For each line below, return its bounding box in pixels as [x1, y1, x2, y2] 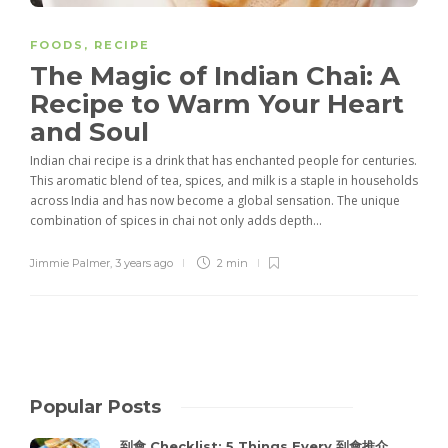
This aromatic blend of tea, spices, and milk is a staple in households [30, 172, 418, 190]
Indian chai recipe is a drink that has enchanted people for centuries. [30, 152, 417, 170]
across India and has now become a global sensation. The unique [30, 192, 400, 210]
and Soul [30, 116, 156, 149]
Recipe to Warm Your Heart [30, 88, 404, 121]
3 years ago [115, 256, 173, 271]
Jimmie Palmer [30, 256, 110, 271]
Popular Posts [30, 396, 161, 419]
